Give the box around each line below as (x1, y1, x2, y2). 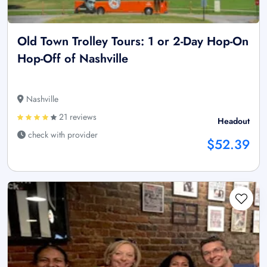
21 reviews (57, 110, 97, 123)
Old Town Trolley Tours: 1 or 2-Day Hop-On (17, 32, 249, 50)
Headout (218, 114, 250, 127)
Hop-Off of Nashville (17, 49, 128, 67)
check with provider (26, 128, 98, 141)
